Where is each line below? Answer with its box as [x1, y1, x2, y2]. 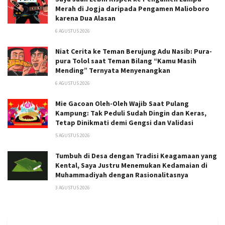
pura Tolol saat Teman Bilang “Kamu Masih [55, 56, 196, 66]
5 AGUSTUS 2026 [55, 132, 90, 139]
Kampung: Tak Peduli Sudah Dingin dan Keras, [55, 108, 206, 118]
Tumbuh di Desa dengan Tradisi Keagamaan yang [55, 151, 217, 161]
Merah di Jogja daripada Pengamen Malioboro [55, 4, 209, 14]
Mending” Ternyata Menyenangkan [55, 66, 170, 75]
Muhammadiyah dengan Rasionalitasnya [55, 170, 188, 180]
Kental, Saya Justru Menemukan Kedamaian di [55, 161, 207, 170]
